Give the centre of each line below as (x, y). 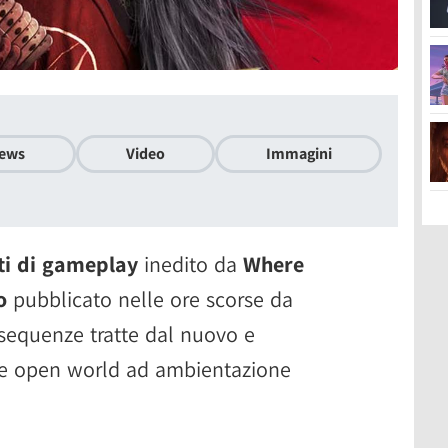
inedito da (190, 263)
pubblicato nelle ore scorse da (150, 298)
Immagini (298, 153)
